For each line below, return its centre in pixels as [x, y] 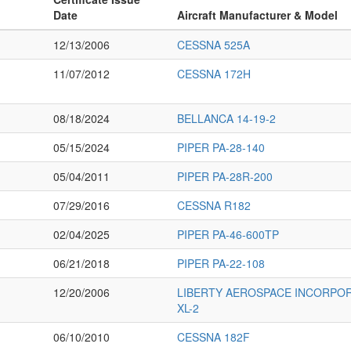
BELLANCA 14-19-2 [226, 119]
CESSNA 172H [214, 74]
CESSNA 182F [213, 337]
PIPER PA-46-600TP [228, 235]
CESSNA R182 [214, 206]
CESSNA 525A [213, 45]
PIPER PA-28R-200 [225, 177]
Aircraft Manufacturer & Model [257, 15]
